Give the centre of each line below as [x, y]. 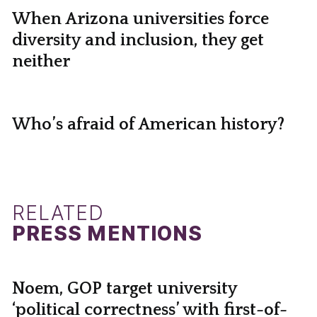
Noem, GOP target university [124, 289]
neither [41, 61]
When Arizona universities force [140, 19]
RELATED [58, 213]
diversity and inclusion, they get [138, 40]
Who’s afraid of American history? [148, 125]
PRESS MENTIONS [107, 234]
